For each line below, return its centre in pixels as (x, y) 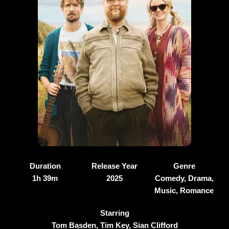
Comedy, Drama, (184, 178)
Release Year (114, 166)
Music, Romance (184, 190)
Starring (114, 213)
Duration (45, 166)
